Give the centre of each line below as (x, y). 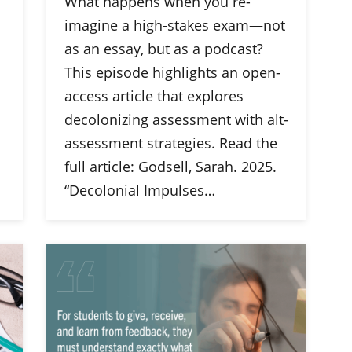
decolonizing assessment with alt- (176, 119)
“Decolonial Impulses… (139, 190)
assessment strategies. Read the (170, 143)
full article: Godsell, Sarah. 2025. (170, 167)
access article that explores (154, 96)
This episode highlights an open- (172, 72)
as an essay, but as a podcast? (163, 49)
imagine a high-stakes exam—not (174, 25)
